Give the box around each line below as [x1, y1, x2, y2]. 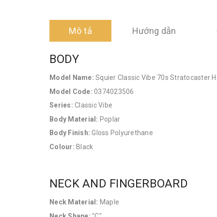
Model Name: [49, 74, 94, 81]
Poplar [98, 115, 121, 123]
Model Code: [49, 87, 93, 95]
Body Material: [49, 115, 98, 123]
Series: [49, 101, 73, 109]
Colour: [49, 142, 75, 151]
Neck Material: [49, 198, 98, 206]
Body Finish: [49, 129, 90, 137]
